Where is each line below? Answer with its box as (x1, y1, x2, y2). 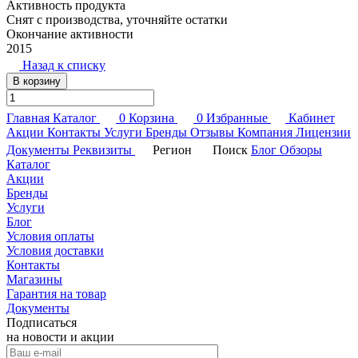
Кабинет (288, 111, 335, 125)
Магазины (6, 272, 62, 287)
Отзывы (190, 125, 234, 140)
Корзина (129, 111, 174, 125)
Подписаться (6, 316, 77, 330)
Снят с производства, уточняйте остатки (6, 13, 228, 27)
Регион (153, 143, 192, 157)
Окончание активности (6, 27, 133, 42)
